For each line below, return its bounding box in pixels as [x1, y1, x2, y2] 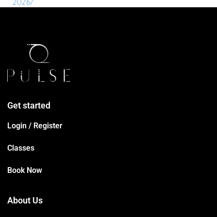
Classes [7, 143, 34, 153]
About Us [7, 195, 43, 206]
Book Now [7, 166, 42, 175]
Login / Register [7, 121, 62, 131]
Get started [7, 100, 50, 111]
